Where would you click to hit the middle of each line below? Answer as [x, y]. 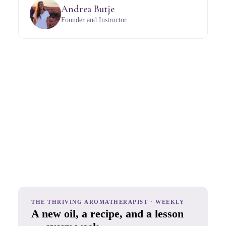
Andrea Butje [88, 9]
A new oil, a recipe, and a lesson [107, 213]
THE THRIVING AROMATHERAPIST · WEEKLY [108, 202]
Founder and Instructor [94, 20]
